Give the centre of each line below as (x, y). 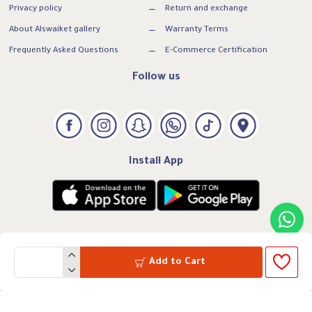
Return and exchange (206, 9)
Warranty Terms (197, 30)
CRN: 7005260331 (156, 290)
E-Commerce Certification (216, 51)
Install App (156, 162)
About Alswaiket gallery (55, 30)
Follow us (156, 77)
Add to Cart (177, 262)
